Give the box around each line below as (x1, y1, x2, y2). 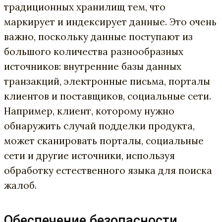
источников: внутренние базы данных (4, 60, 181, 72)
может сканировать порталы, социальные (4, 134, 204, 147)
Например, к (4, 105, 62, 117)
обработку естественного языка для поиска (4, 164, 212, 176)
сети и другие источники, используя (4, 149, 175, 162)
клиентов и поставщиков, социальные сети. (4, 90, 211, 102)
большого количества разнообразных (4, 45, 183, 57)
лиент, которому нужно (62, 105, 174, 117)
